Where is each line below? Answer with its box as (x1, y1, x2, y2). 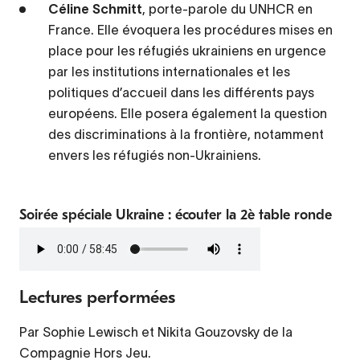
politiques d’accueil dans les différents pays (48, 85, 314, 100)
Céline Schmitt (48, 2, 142, 17)
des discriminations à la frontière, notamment (48, 127, 324, 142)
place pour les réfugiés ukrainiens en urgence (48, 43, 326, 59)
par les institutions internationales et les (48, 64, 290, 80)
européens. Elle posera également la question (48, 106, 327, 121)
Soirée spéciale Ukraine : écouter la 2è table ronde (19, 207, 332, 224)
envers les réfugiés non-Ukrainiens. (48, 148, 261, 163)
